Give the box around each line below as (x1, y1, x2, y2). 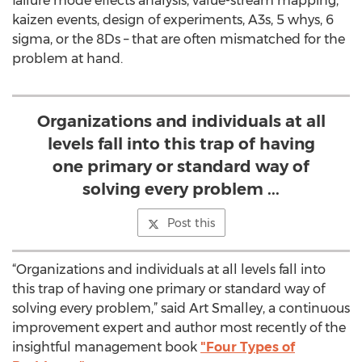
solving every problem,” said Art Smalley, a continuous (12, 301, 350, 316)
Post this (166, 216, 215, 230)
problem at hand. (12, 51, 123, 66)
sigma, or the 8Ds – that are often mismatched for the (12, 32, 345, 47)
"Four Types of (200, 339, 295, 355)
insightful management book (12, 339, 200, 355)
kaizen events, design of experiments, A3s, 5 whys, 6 (12, 12, 334, 27)
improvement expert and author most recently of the (12, 320, 346, 335)
